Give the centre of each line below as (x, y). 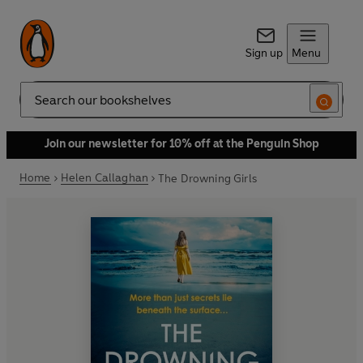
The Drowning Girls (207, 178)
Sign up (264, 53)
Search (37, 106)
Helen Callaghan (105, 178)
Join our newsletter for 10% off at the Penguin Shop (181, 144)
